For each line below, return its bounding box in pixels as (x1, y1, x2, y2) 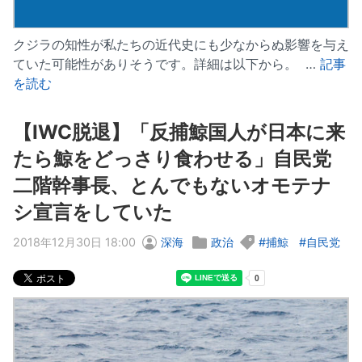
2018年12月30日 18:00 (13, 235, 136, 250)
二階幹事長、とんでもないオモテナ (13, 174, 331, 198)
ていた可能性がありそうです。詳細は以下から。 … (13, 56, 320, 73)
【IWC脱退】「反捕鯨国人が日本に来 (13, 120, 345, 145)
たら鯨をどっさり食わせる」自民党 (13, 147, 331, 171)
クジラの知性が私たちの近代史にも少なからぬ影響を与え (13, 36, 349, 53)
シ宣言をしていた (13, 200, 173, 225)
